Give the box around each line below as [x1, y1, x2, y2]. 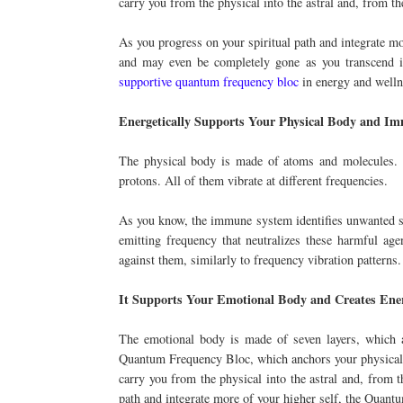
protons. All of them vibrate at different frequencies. [119, 172, 388, 190]
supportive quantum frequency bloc [119, 73, 299, 91]
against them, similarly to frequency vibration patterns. [119, 251, 401, 269]
